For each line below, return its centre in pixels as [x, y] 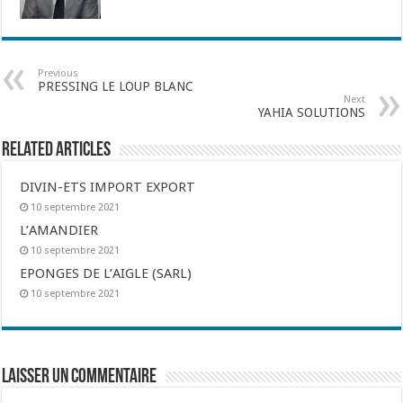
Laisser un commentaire [80, 377]
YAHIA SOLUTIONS [311, 112]
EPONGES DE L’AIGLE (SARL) [106, 273]
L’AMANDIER [59, 230]
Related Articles [57, 151]
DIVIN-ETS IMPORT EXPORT [108, 187]
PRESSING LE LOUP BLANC [116, 86]
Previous [58, 73]
